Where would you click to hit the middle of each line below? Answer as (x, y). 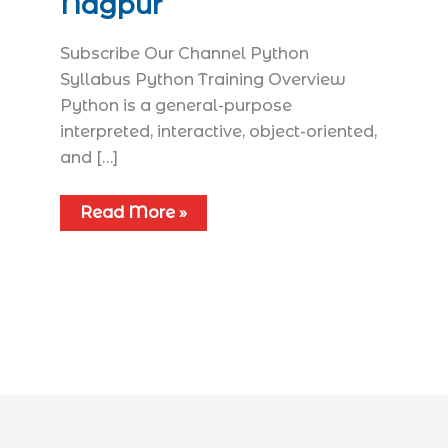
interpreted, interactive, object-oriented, (219, 131)
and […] (89, 157)
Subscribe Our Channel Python (185, 53)
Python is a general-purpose (176, 105)
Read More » (134, 212)
